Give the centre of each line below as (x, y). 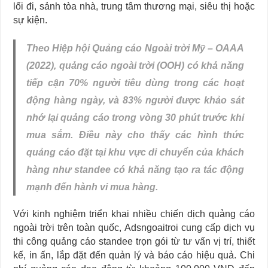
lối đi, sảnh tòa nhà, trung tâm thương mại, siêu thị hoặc (134, 6)
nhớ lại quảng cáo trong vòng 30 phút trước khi (135, 118)
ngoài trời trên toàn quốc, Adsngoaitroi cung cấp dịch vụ (134, 228)
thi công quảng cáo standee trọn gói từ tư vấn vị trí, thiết (134, 241)
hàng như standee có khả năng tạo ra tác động (135, 170)
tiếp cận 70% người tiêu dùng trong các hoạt (135, 83)
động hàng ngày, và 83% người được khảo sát (135, 100)
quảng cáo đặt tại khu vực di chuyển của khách (135, 152)
